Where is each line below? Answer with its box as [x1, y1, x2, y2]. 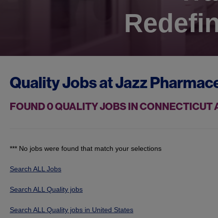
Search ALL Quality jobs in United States [10, 206, 133, 214]
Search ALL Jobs [10, 165, 61, 173]
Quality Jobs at [10, 73, 115, 92]
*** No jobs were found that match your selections [10, 145, 162, 153]
